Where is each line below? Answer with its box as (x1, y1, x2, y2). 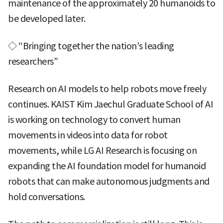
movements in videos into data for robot (8, 129, 168, 141)
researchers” (8, 56, 58, 68)
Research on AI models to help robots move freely (8, 83, 206, 95)
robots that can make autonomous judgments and (8, 176, 210, 188)
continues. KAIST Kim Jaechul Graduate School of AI (8, 99, 213, 111)
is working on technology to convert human (8, 114, 181, 126)
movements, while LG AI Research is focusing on (8, 145, 197, 157)
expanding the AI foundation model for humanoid (8, 160, 206, 172)
